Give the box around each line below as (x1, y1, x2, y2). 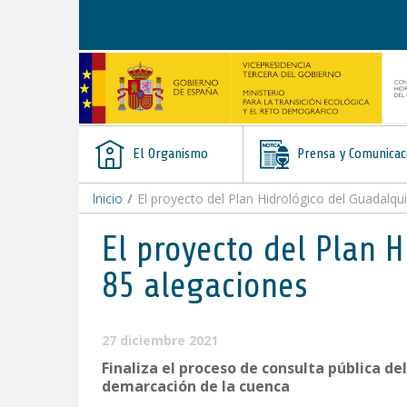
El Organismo (129, 145, 208, 162)
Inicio (93, 190, 123, 207)
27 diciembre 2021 (102, 332, 218, 349)
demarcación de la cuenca (102, 376, 290, 396)
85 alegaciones (102, 266, 308, 305)
